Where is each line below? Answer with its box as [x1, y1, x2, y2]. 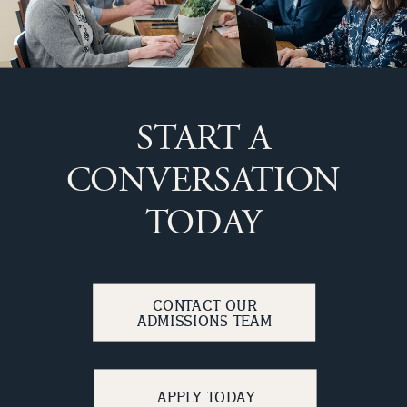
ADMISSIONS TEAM [136, 309, 273, 332]
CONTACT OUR [153, 293, 257, 316]
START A [135, 115, 272, 163]
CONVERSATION [65, 157, 342, 204]
